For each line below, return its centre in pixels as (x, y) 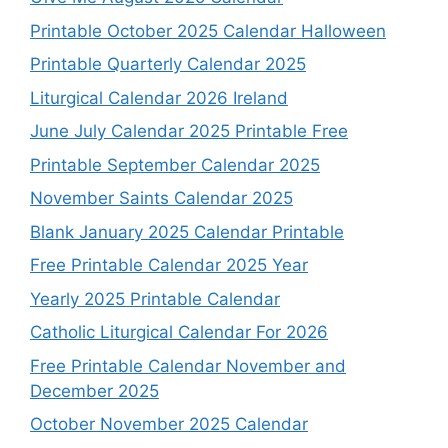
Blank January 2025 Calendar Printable (187, 231)
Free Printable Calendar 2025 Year (169, 265)
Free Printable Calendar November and (188, 365)
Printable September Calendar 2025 (175, 164)
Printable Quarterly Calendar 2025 (168, 64)
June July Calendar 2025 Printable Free (189, 131)
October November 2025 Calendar (169, 424)
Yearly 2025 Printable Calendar (155, 298)
